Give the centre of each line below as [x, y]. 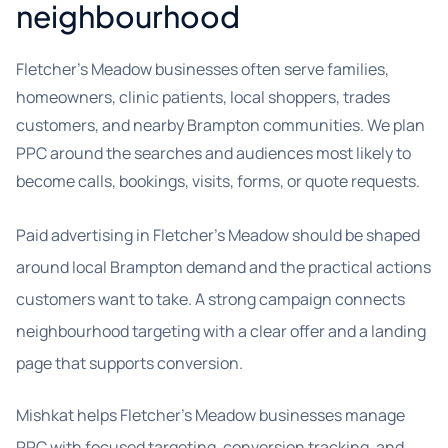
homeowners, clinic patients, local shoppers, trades [203, 97]
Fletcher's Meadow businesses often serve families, [202, 69]
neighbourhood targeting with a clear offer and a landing [221, 331]
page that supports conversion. [129, 363]
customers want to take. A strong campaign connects [210, 299]
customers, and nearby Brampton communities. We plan [220, 125]
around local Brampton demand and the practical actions [223, 267]
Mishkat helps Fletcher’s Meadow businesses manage [210, 415]
